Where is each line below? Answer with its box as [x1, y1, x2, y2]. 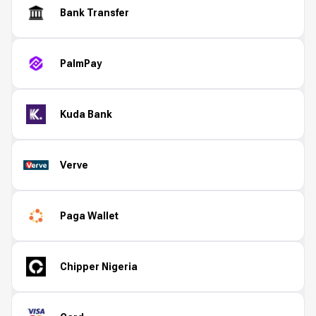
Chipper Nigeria [60, 260, 138, 272]
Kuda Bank [60, 108, 112, 120]
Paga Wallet [60, 209, 119, 221]
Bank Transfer [60, 6, 129, 18]
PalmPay [60, 57, 102, 69]
